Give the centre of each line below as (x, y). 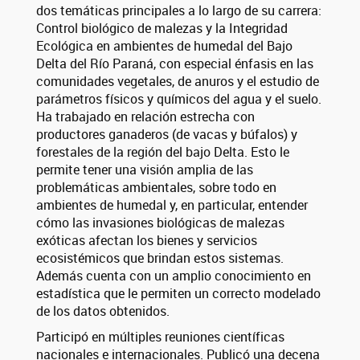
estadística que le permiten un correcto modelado (178, 293)
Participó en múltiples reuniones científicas (160, 336)
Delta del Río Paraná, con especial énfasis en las (175, 63)
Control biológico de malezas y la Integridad (162, 28)
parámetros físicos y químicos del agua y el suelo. (179, 98)
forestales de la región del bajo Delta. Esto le (163, 151)
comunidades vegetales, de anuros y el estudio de (178, 81)
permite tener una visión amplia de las (145, 169)
